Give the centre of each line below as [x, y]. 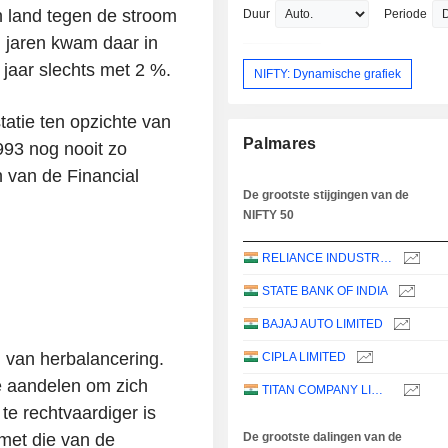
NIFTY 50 [269, 215]
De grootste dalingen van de [323, 437]
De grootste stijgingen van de [326, 195]
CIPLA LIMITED [304, 357]
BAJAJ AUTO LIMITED [323, 324]
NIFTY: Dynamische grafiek [328, 73]
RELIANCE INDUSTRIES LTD [386, 258]
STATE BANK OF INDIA [325, 291]
